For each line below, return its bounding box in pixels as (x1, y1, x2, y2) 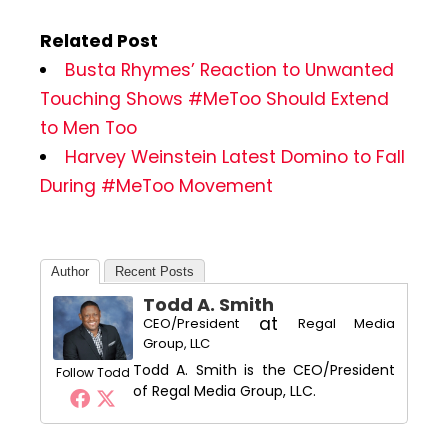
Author (51, 263, 89, 279)
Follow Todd (56, 363, 130, 381)
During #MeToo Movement (40, 173, 273, 198)
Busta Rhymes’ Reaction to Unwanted (64, 57, 394, 82)
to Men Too (40, 115, 137, 140)
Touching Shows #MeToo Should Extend (40, 86, 389, 111)
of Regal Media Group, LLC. (133, 380, 316, 401)
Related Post (40, 28, 158, 53)
